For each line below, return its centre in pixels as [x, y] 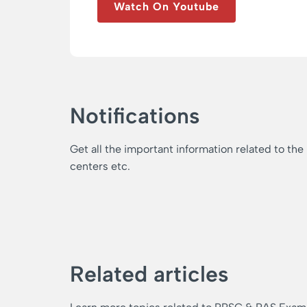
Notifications [135, 116]
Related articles [149, 274]
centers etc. [100, 167]
